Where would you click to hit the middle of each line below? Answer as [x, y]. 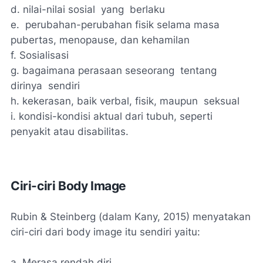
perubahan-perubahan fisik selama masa [121, 24]
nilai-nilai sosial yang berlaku [94, 9]
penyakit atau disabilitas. [70, 131]
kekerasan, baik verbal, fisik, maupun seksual [131, 101]
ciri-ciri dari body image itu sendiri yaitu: [105, 232]
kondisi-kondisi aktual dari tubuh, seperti [116, 116]
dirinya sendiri [45, 85]
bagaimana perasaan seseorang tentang [121, 70]
